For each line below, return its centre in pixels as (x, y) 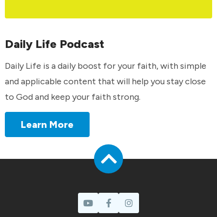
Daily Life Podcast (54, 44)
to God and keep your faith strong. (73, 97)
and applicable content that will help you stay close (105, 81)
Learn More (47, 125)
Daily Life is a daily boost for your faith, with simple (106, 66)
